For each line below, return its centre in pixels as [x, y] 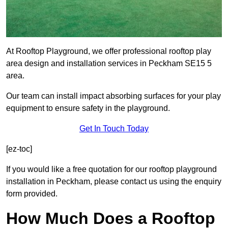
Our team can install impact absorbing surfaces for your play [113, 96]
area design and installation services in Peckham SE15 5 [109, 64]
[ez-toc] [19, 149]
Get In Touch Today [114, 129]
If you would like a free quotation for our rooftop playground [111, 169]
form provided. [32, 194]
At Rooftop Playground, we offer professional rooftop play [109, 51]
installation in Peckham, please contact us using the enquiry [114, 182]
